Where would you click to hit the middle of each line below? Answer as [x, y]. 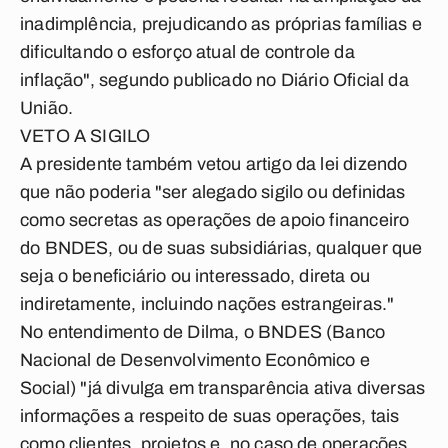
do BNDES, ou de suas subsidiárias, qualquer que [221, 248]
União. [47, 108]
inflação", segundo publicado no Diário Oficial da [214, 80]
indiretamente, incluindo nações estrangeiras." [207, 304]
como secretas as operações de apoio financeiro [215, 220]
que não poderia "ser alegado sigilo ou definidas [213, 192]
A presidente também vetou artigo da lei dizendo [214, 164]
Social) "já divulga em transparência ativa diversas [223, 388]
